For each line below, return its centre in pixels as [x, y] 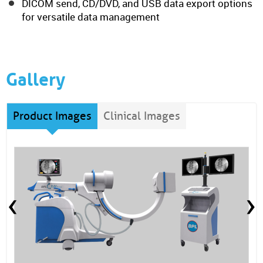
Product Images [52, 116]
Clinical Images [142, 116]
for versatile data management [91, 17]
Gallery [36, 80]
